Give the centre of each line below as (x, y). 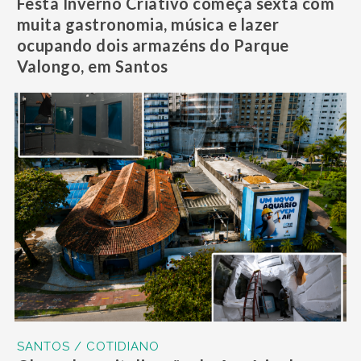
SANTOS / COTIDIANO (88, 346)
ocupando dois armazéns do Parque (153, 46)
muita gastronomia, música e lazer (148, 25)
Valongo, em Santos (92, 66)
